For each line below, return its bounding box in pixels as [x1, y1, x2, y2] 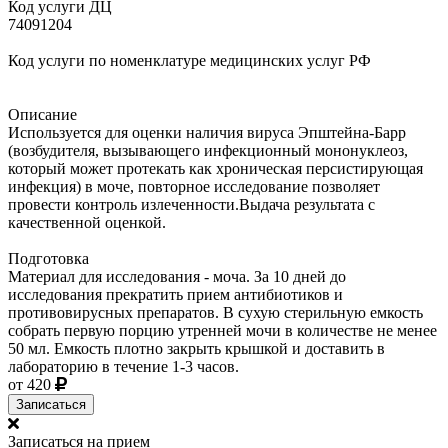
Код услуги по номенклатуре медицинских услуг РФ [8, 51, 371, 69]
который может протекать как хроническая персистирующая [8, 159, 423, 177]
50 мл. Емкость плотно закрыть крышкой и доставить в [8, 339, 385, 357]
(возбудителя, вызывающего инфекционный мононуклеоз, [8, 141, 408, 159]
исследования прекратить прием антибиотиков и [8, 285, 343, 303]
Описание [8, 105, 77, 123]
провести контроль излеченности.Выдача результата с [8, 195, 375, 213]
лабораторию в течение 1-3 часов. [8, 357, 239, 375]
